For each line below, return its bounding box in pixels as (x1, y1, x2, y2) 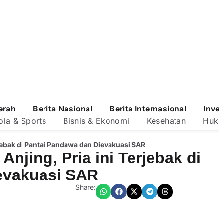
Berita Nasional (33, 104, 93, 113)
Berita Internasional (109, 104, 187, 113)
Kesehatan (146, 116, 186, 126)
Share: (75, 183, 96, 191)
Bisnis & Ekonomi (63, 116, 130, 126)
